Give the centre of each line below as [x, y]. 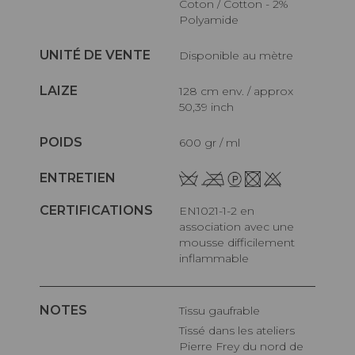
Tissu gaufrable [223, 311]
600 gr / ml [213, 142]
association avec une [237, 227]
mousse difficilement [237, 243]
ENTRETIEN [78, 177]
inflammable [214, 259]
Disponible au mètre [241, 55]
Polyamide [209, 19]
